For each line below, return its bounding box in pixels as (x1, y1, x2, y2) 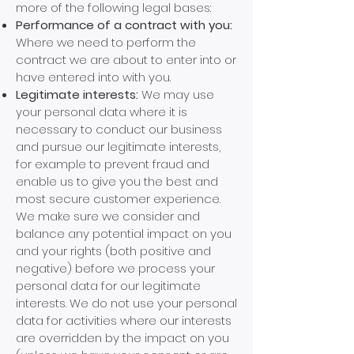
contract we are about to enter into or (16, 51, 236, 68)
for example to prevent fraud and (16, 156, 209, 172)
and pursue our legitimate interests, (16, 138, 220, 155)
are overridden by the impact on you (16, 330, 229, 346)
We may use (141, 86, 214, 103)
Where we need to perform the (16, 34, 196, 51)
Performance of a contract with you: (16, 17, 232, 33)
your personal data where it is (16, 104, 187, 120)
